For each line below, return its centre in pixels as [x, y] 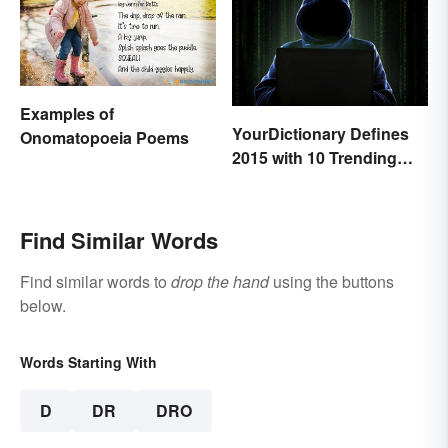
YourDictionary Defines [320, 134]
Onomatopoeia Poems [104, 137]
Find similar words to [95, 282]
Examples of [67, 113]
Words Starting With [88, 362]
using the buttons [331, 282]
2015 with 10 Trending [314, 158]
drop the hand [220, 282]
